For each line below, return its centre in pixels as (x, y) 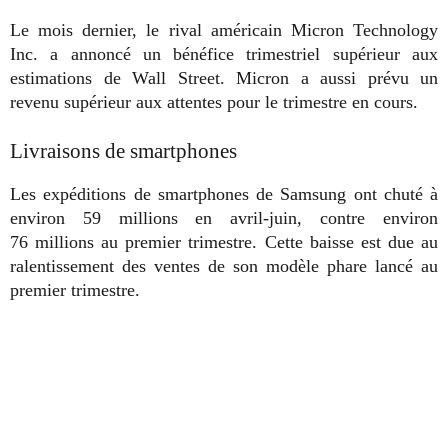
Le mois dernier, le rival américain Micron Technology (224, 30)
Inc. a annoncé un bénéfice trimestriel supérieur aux (224, 54)
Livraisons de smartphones (123, 151)
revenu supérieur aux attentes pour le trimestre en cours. (214, 102)
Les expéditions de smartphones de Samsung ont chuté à (224, 194)
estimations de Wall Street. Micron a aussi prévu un (224, 78)
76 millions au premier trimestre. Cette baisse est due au (224, 242)
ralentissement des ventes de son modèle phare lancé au (224, 266)
